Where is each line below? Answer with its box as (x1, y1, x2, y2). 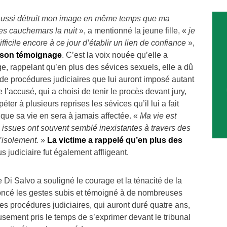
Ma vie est (140, 111, 176, 120)
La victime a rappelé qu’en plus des (47, 135, 182, 144)
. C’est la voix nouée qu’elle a (62, 50, 168, 59)
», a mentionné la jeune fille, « (77, 26, 188, 35)
